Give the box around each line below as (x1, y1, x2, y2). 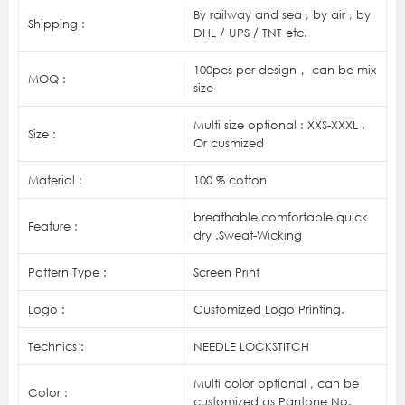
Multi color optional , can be (193, 375, 359, 391)
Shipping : (28, 15, 85, 31)
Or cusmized (193, 135, 264, 150)
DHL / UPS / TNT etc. (193, 24, 307, 40)
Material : (28, 172, 82, 187)
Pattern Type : (28, 264, 107, 279)
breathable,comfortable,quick (193, 209, 368, 224)
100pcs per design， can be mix (193, 61, 376, 77)
